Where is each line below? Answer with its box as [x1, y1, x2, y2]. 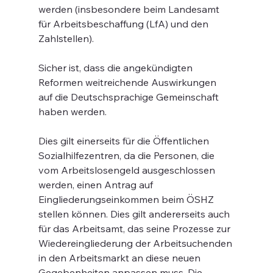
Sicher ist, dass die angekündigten [38, 62, 195, 74]
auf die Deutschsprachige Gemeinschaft [38, 91, 221, 103]
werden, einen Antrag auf [38, 179, 155, 191]
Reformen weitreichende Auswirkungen [38, 76, 219, 88]
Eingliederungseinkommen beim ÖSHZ [38, 193, 216, 205]
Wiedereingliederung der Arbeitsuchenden [38, 237, 235, 249]
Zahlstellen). [38, 32, 94, 44]
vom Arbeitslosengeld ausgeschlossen [38, 164, 218, 176]
